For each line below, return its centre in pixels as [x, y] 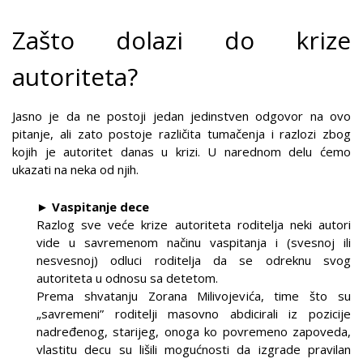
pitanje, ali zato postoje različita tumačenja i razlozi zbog [181, 134]
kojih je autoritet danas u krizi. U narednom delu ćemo [181, 152]
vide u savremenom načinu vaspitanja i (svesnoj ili [194, 242]
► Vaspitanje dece [93, 207]
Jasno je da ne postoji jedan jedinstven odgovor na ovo [181, 116]
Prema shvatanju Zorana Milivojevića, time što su [194, 296]
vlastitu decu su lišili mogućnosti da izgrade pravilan [194, 349]
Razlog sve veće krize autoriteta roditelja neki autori [194, 224]
